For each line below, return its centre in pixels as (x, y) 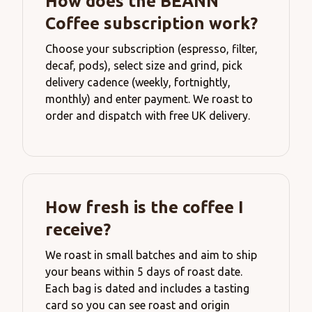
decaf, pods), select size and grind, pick (144, 66)
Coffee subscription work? (151, 24)
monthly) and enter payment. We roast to (149, 99)
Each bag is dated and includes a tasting (147, 289)
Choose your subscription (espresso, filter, (151, 49)
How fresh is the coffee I (145, 208)
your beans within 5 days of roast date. (144, 272)
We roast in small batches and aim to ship (151, 255)
